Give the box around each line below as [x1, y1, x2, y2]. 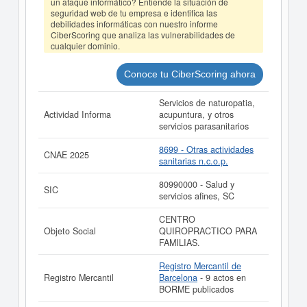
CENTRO [159, 213, 195, 225]
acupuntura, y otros [159, 108, 234, 121]
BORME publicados [159, 283, 234, 295]
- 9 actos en [197, 271, 246, 284]
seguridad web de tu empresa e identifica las [51, 7, 217, 19]
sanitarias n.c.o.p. [159, 155, 228, 167]
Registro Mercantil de [159, 260, 241, 272]
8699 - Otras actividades [159, 143, 254, 156]
